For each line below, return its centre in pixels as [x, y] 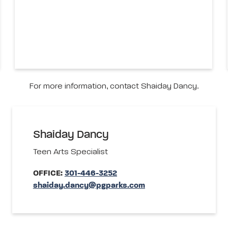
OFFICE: [49, 174]
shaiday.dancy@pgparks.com [89, 186]
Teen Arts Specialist [70, 152]
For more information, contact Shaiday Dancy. [114, 87]
